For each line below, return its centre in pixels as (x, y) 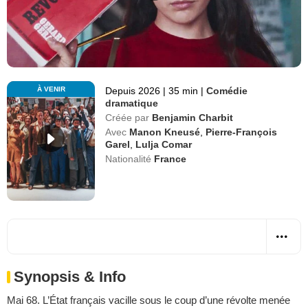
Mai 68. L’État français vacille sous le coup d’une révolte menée (148, 300)
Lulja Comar (164, 144)
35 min (184, 90)
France (170, 158)
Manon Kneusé (165, 132)
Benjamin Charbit (193, 117)
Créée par (128, 117)
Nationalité (129, 158)
